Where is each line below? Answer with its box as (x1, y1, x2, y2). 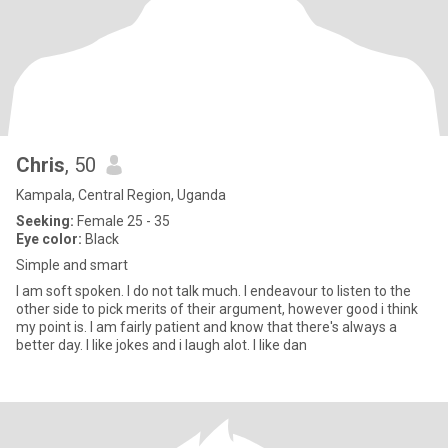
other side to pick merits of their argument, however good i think (16, 301, 418, 317)
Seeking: (16, 213, 74, 229)
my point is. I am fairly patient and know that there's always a (16, 319, 397, 335)
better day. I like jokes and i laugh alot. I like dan (16, 337, 307, 353)
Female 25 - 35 (74, 213, 170, 229)
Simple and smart (16, 257, 128, 273)
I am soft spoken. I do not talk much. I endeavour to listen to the (16, 283, 411, 299)
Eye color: (16, 231, 82, 247)
